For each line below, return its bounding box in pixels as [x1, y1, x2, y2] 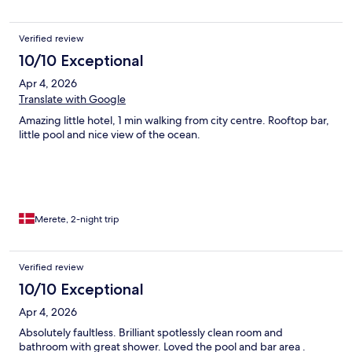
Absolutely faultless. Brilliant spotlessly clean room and [19, 325, 283, 340]
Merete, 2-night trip [35, 213, 119, 226]
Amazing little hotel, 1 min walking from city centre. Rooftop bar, [19, 113, 329, 128]
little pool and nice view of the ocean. [19, 127, 200, 142]
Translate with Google [19, 92, 126, 107]
